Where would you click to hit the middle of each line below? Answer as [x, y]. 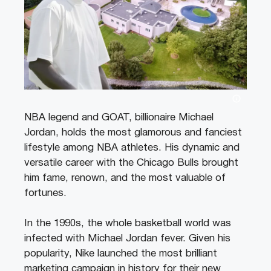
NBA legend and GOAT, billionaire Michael [119, 117]
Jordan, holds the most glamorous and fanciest [133, 132]
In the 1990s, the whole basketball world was [128, 224]
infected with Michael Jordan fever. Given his [127, 239]
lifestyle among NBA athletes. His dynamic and [132, 148]
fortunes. [45, 193]
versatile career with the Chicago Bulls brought [131, 163]
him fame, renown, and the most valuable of [125, 178]
